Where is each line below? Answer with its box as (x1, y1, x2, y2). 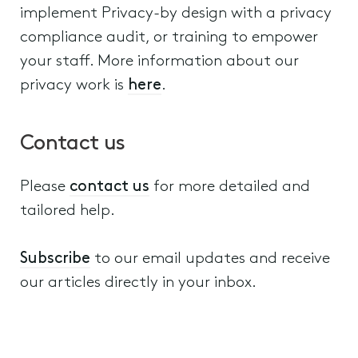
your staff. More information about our (20, 54, 299, 70)
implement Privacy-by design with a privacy (20, 6, 332, 22)
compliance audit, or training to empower (20, 30, 318, 46)
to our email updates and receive (90, 251, 330, 267)
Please (20, 179, 70, 195)
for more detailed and (149, 179, 310, 195)
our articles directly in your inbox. (20, 275, 257, 291)
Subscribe (20, 251, 90, 267)
